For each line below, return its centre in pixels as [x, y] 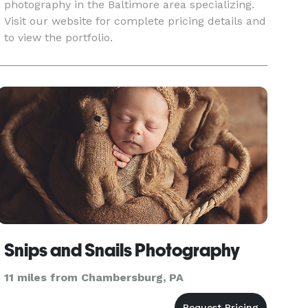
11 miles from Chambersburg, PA [94, 277]
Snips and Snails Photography [122, 250]
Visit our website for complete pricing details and [135, 21]
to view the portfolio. [59, 37]
